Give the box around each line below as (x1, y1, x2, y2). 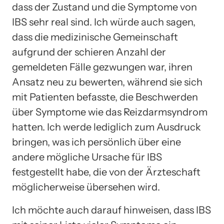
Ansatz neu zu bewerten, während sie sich (12, 75, 202, 88)
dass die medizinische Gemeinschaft (12, 30, 178, 43)
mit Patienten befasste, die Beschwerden (12, 90, 198, 103)
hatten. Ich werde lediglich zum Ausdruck (12, 120, 201, 133)
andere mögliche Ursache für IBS (12, 150, 162, 163)
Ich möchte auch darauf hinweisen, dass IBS (12, 203, 211, 216)
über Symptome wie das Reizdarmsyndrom (12, 105, 207, 118)
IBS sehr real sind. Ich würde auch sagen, (12, 15, 195, 28)
